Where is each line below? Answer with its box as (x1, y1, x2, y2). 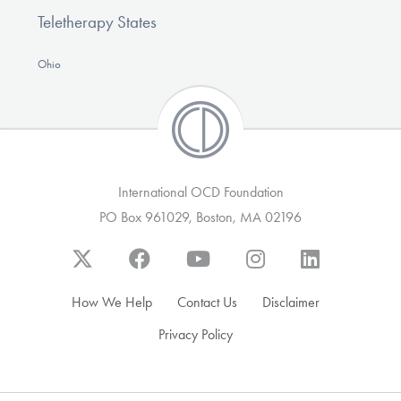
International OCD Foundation (117, 183, 284, 201)
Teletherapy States (37, 12, 157, 33)
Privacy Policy (158, 326, 233, 344)
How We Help (71, 294, 152, 311)
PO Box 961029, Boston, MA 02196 (99, 209, 302, 226)
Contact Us (176, 294, 237, 311)
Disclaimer (261, 294, 320, 311)
